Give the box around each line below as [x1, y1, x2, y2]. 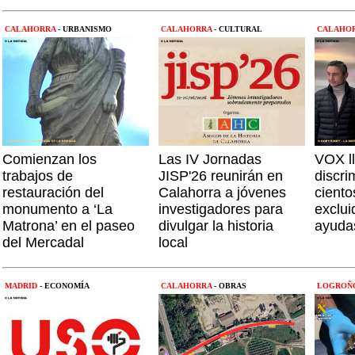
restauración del [2, 185, 104, 200]
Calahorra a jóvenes [158, 185, 286, 200]
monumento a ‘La [2, 201, 113, 217]
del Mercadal [2, 235, 84, 250]
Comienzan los [2, 151, 97, 167]
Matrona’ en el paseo [2, 218, 135, 234]
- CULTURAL [214, 25, 262, 33]
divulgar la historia [158, 218, 273, 234]
